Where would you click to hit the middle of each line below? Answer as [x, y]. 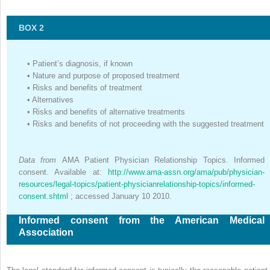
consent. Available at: [63, 172]
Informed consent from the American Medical [142, 220]
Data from [40, 160]
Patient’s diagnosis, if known [83, 63]
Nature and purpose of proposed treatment [106, 75]
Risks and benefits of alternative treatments [109, 111]
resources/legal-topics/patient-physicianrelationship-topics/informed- [137, 184]
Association [46, 232]
